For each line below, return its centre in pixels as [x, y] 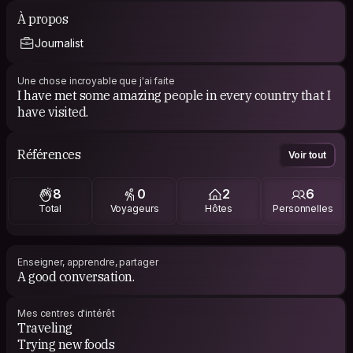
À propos [43, 19]
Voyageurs [134, 209]
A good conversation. [76, 276]
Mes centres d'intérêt [66, 313]
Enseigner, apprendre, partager [88, 262]
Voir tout [307, 154]
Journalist [59, 43]
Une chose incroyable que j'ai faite [96, 80]
